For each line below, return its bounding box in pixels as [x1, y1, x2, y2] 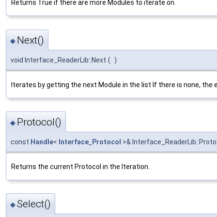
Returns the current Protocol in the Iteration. [11, 162, 150, 170]
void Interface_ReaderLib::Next [11, 56, 106, 64]
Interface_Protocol [59, 138, 121, 146]
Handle [31, 138, 53, 146]
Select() [17, 198, 51, 210]
